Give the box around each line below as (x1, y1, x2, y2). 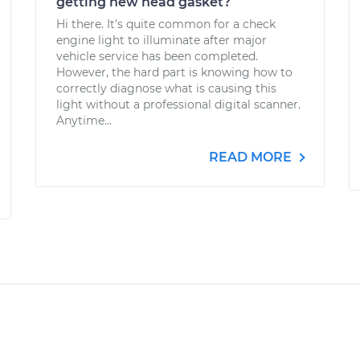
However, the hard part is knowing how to (56, 65, 292, 80)
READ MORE (209, 149, 295, 165)
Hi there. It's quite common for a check (56, 17, 276, 31)
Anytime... (56, 113, 112, 128)
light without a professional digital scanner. (56, 97, 301, 112)
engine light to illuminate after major (56, 33, 267, 47)
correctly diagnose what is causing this (56, 81, 276, 96)
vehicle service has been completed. (56, 49, 258, 63)
